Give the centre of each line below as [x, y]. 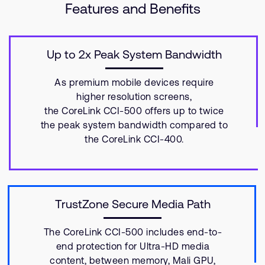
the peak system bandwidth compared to [134, 125]
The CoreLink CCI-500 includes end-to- [132, 232]
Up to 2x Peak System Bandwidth [134, 54]
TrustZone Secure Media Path [132, 204]
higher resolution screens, [134, 96]
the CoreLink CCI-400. [134, 139]
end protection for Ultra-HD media [132, 246]
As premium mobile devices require [134, 82]
